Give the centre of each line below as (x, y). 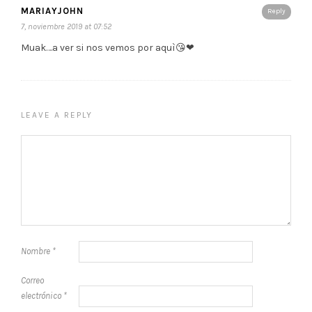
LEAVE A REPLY (57, 115)
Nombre (37, 251)
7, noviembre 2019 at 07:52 (66, 26)
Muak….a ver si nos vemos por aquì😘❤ (108, 47)
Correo (32, 280)
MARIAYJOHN (52, 10)
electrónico (42, 295)
